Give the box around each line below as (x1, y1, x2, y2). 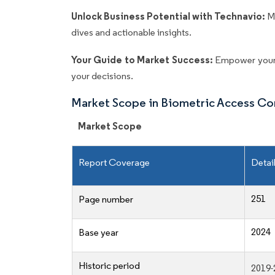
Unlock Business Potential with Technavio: (71, 10, 268, 23)
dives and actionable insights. (71, 26, 192, 39)
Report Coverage (79, 157, 150, 169)
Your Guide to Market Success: (71, 53, 215, 66)
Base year (79, 227, 118, 239)
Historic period (79, 260, 140, 272)
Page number (79, 193, 133, 206)
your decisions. (71, 70, 133, 82)
